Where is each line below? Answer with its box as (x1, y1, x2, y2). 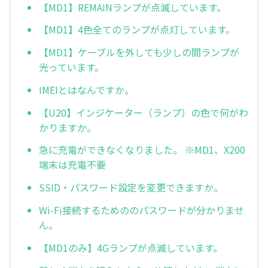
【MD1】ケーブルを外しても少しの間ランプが (39, 45, 239, 60)
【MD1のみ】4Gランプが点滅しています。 (39, 240, 223, 255)
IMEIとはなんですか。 (39, 82, 134, 97)
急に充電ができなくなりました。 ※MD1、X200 (39, 142, 245, 157)
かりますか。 (39, 120, 96, 135)
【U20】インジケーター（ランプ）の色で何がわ (39, 105, 248, 120)
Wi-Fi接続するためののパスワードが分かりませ (39, 203, 244, 218)
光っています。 (39, 60, 104, 75)
